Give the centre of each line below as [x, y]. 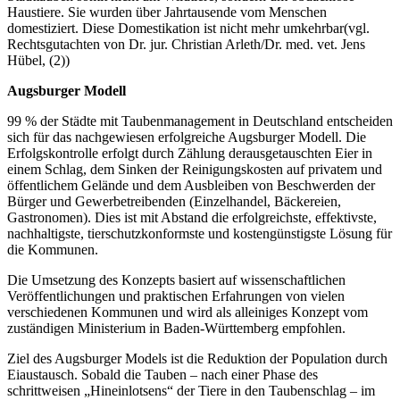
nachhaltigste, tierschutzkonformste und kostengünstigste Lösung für [200, 234]
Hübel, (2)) [38, 61]
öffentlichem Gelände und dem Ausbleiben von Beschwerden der [191, 186]
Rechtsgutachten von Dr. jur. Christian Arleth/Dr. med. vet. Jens [186, 45]
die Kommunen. [54, 250]
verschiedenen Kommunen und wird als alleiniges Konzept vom [187, 312]
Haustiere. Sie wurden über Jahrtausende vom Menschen [167, 12]
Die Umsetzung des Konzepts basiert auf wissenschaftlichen [176, 280]
